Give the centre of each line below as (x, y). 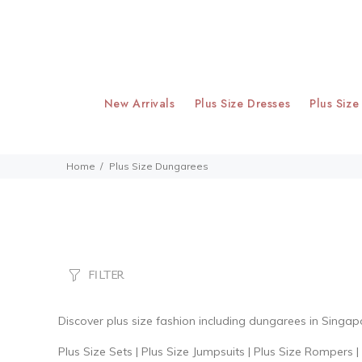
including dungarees (253, 321)
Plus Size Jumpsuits (193, 351)
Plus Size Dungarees (159, 166)
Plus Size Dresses (242, 103)
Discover (81, 321)
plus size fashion (151, 321)
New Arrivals (139, 103)
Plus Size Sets (95, 351)
